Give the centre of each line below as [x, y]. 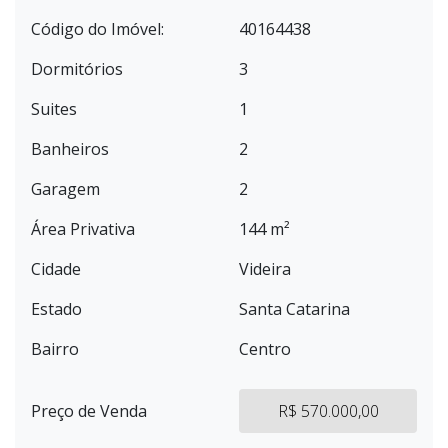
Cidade [56, 269]
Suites [54, 109]
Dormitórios [77, 69]
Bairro [55, 349]
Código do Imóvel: [97, 29]
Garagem [65, 189]
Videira [265, 269]
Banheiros [70, 149]
